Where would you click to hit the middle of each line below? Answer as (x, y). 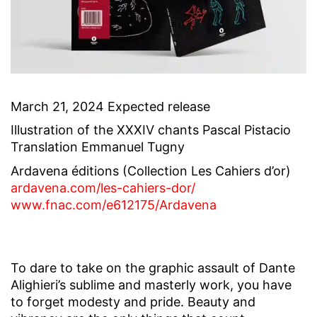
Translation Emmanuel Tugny (98, 147)
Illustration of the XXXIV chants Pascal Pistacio (151, 130)
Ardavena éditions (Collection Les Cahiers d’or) (151, 171)
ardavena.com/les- (67, 188)
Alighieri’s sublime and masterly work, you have (151, 284)
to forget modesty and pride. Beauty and (133, 301)
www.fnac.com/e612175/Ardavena (114, 204)
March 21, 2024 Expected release (110, 106)
